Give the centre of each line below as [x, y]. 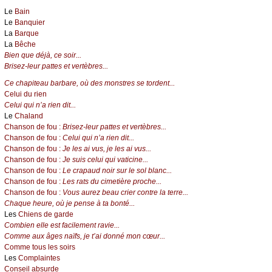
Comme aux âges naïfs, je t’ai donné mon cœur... [85, 236]
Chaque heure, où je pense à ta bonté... [70, 204]
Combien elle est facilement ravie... [62, 226]
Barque [27, 34]
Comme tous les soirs [40, 247]
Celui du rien [25, 94]
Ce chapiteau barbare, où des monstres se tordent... [90, 83]
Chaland [29, 116]
